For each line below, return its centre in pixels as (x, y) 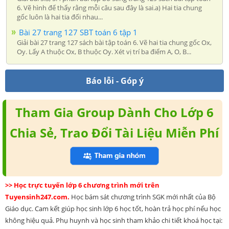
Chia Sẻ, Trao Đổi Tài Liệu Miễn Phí (114, 132)
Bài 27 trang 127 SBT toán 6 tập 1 (78, 32)
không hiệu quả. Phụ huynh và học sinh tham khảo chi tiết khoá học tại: (114, 220)
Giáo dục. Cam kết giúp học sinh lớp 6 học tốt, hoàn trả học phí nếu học (113, 208)
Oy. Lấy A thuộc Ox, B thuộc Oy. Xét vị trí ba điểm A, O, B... (104, 51)
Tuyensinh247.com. (38, 197)
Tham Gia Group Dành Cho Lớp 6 (114, 112)
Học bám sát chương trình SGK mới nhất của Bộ (143, 197)
